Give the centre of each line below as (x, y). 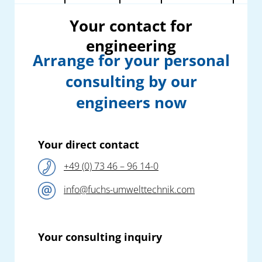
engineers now (131, 103)
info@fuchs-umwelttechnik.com (129, 190)
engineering (131, 46)
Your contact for (131, 26)
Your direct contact (89, 145)
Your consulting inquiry (100, 237)
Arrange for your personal (131, 61)
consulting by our (131, 82)
